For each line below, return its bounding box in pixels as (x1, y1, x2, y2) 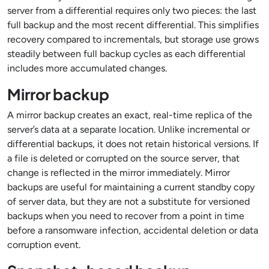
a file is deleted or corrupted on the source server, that (7, 153, 240, 164)
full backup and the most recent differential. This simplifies (7, 19, 259, 31)
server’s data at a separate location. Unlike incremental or (7, 124, 250, 135)
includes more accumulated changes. (7, 62, 167, 74)
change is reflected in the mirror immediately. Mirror (7, 167, 230, 178)
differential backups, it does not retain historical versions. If (7, 138, 259, 150)
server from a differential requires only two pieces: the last (7, 5, 256, 16)
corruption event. (7, 239, 80, 250)
